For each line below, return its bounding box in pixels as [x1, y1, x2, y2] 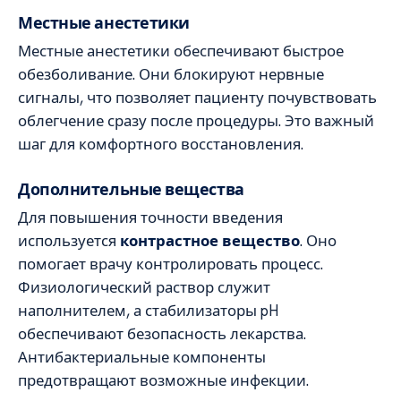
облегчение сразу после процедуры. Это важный [18, 110, 374, 131]
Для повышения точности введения [18, 208, 283, 228]
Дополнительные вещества [18, 179, 244, 200]
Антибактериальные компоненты [18, 347, 266, 368]
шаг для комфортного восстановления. [18, 133, 303, 154]
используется [18, 231, 120, 252]
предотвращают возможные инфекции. [18, 371, 309, 391]
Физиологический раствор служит [18, 277, 270, 298]
